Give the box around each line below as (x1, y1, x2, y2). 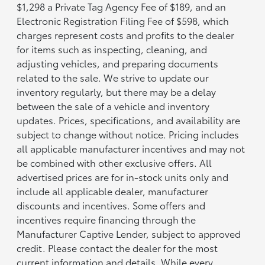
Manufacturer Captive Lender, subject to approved (17, 226, 241, 240)
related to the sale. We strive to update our (17, 70, 209, 84)
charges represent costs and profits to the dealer (17, 27, 235, 41)
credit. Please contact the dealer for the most (17, 240, 218, 254)
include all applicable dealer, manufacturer (17, 183, 209, 198)
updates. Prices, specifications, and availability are (17, 112, 241, 127)
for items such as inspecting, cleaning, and (17, 41, 208, 56)
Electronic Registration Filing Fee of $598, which (17, 13, 230, 27)
